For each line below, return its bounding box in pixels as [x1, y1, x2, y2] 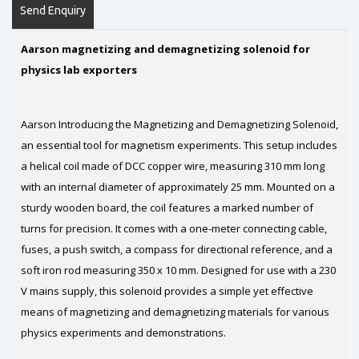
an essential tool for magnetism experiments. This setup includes [21, 138, 337, 153]
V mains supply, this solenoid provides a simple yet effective [21, 284, 313, 299]
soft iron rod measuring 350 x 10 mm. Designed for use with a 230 [21, 263, 336, 278]
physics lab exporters [21, 63, 137, 78]
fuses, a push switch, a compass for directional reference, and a [21, 242, 333, 257]
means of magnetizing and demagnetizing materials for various [21, 305, 329, 320]
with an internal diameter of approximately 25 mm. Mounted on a [21, 179, 335, 195]
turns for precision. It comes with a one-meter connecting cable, [21, 221, 327, 236]
